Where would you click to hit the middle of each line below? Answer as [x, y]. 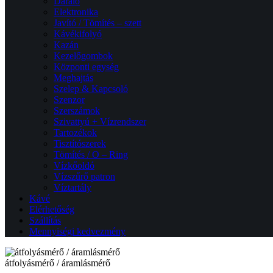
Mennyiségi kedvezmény [77, 231]
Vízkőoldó [74, 165]
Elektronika [76, 12]
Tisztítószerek [80, 144]
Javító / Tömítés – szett [97, 23]
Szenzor [69, 100]
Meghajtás [73, 78]
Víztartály [73, 187]
